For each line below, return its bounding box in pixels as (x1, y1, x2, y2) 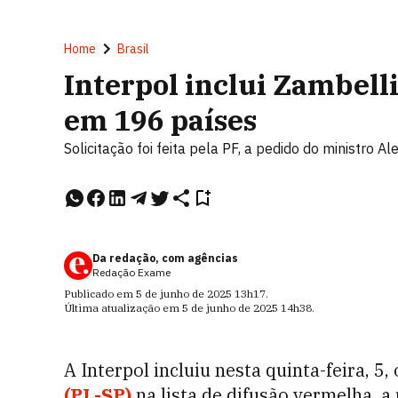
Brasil (117, 41, 149, 57)
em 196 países (64, 101, 257, 139)
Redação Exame (92, 266, 171, 279)
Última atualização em (64, 301, 182, 314)
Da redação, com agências (92, 251, 238, 265)
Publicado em (64, 287, 136, 300)
